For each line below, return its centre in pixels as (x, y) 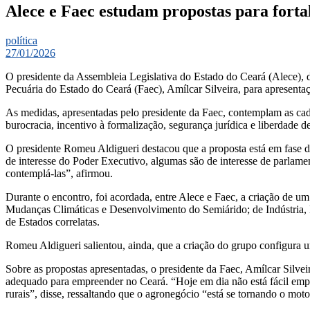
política (21, 40)
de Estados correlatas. (53, 221)
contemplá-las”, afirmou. (59, 173)
